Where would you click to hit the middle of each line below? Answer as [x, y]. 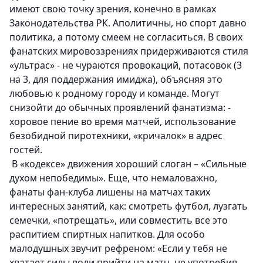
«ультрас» [32, 65]
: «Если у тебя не [190, 249]
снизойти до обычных [61, 108]
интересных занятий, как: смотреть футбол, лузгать [129, 206]
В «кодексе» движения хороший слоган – [105, 164]
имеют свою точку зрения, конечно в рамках [113, 9]
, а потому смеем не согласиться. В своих [148, 37]
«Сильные [224, 164]
